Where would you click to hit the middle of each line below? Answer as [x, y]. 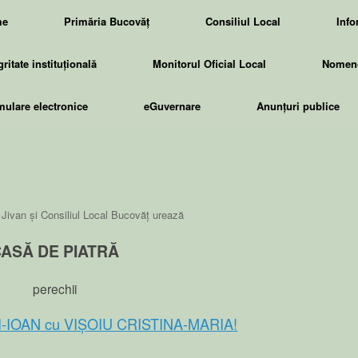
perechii [55, 288]
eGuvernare [172, 106]
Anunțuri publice [298, 106]
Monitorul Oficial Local [209, 64]
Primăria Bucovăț [106, 21]
